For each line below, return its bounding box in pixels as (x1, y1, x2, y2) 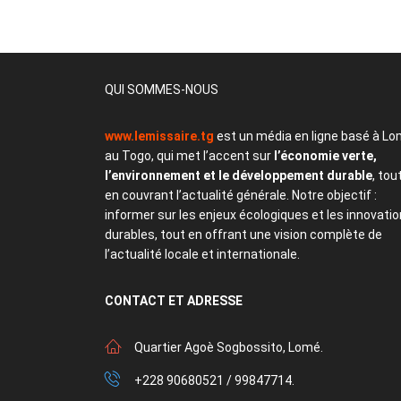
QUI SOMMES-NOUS (105, 81, 218, 97)
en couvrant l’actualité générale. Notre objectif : (105, 187, 377, 202)
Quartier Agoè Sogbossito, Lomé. (134, 339, 323, 354)
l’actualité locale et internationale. (105, 246, 305, 261)
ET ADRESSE (168, 293, 243, 308)
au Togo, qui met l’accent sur (105, 148, 274, 163)
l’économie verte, (274, 148, 377, 163)
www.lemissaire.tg (105, 128, 214, 143)
